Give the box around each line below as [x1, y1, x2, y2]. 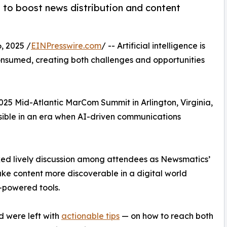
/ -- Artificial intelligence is [101, 41, 205, 51]
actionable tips [61, 211, 120, 221]
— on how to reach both [120, 211, 213, 221]
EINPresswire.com [31, 41, 101, 51]
